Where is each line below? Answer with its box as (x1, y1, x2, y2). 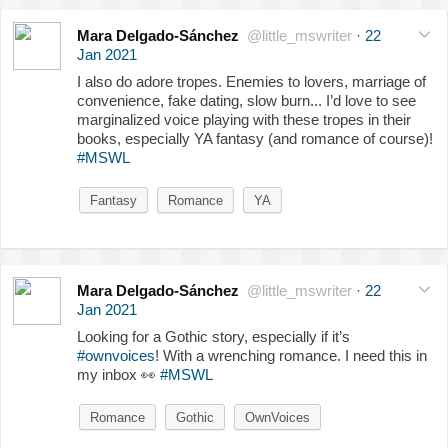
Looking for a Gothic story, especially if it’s (77, 328, 350, 346)
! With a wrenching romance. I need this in (155, 347, 427, 365)
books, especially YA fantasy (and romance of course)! (77, 130, 433, 148)
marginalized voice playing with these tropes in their (77, 111, 411, 129)
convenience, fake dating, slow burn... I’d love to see (77, 92, 416, 110)
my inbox (77, 366, 141, 384)
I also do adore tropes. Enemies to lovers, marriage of (77, 73, 426, 91)
